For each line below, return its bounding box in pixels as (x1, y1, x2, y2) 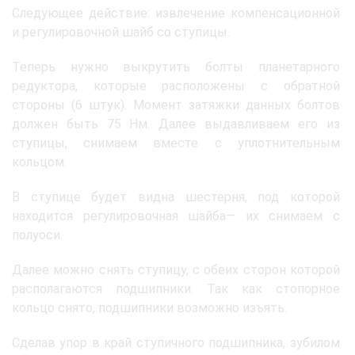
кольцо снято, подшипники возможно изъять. (12, 300, 287, 315)
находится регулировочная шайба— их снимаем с (12, 208, 340, 223)
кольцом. (12, 154, 67, 170)
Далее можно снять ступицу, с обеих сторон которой (12, 261, 340, 277)
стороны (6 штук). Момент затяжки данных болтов (12, 97, 340, 113)
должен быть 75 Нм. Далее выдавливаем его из (12, 116, 340, 132)
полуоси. (12, 227, 63, 242)
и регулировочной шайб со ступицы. (12, 24, 230, 40)
